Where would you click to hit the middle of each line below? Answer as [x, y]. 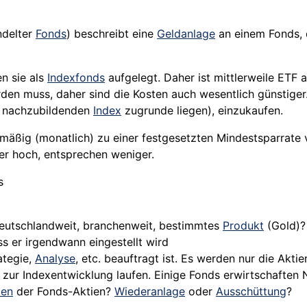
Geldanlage [186, 34]
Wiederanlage [150, 292]
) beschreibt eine [112, 34]
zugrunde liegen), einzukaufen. [202, 111]
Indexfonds [76, 78]
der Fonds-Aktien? [64, 292]
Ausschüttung [251, 292]
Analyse [55, 259]
